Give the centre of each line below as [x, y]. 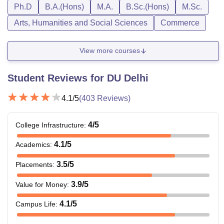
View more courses [110, 51]
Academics [33, 145]
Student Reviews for [57, 78]
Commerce [180, 22]
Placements [34, 164]
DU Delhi [128, 78]
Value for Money [41, 184]
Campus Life [35, 204]
